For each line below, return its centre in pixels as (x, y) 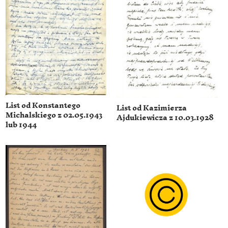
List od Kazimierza (152, 108)
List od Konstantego (43, 106)
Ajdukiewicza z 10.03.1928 (165, 118)
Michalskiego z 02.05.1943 (54, 116)
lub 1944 (21, 125)
